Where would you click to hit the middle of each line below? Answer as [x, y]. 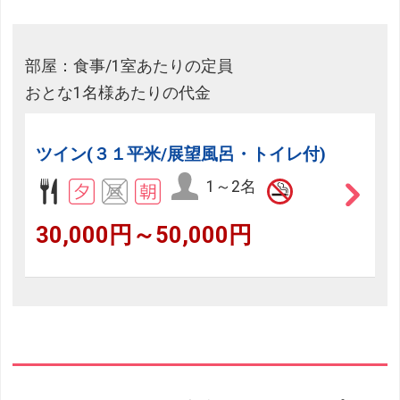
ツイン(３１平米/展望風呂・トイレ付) [181, 154]
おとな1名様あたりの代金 [118, 92]
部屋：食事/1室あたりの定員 [129, 66]
